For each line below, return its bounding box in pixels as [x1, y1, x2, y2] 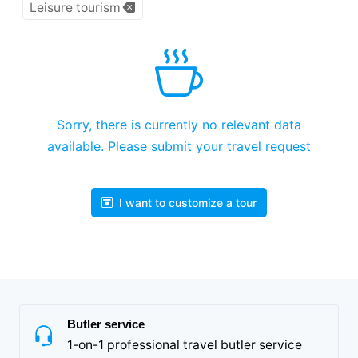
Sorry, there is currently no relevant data [57, 116, 301, 133]
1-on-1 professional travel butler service [67, 336, 302, 352]
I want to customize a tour [119, 195, 257, 209]
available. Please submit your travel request [47, 137, 311, 154]
